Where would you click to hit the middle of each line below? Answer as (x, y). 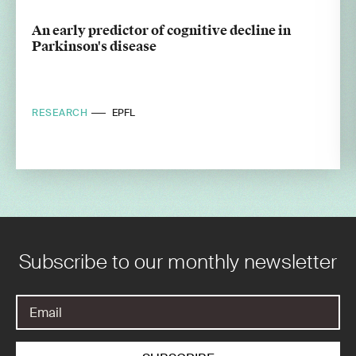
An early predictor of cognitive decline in (161, 31)
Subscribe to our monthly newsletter (178, 262)
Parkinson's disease (94, 47)
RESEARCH (62, 112)
